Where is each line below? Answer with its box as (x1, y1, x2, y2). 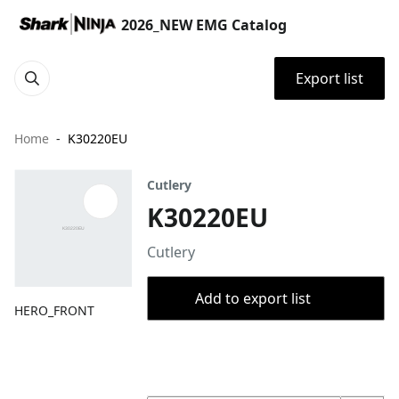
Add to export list (194, 289, 311, 308)
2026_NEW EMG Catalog (121, 15, 287, 35)
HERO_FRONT (14, 302, 94, 320)
